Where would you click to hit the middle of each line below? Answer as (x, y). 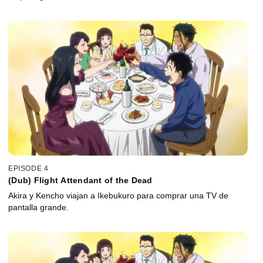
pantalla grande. (38, 207)
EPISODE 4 (28, 168)
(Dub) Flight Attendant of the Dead (80, 180)
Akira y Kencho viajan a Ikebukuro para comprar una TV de (118, 195)
